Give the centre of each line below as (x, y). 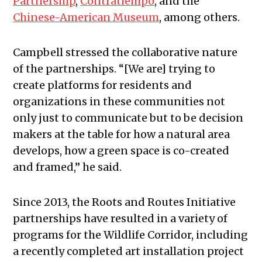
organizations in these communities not (119, 101)
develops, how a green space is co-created (121, 150)
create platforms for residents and (103, 85)
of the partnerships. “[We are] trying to (114, 68)
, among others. (200, 17)
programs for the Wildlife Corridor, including (131, 235)
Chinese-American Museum (86, 17)
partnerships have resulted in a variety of (120, 218)
